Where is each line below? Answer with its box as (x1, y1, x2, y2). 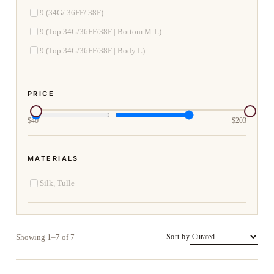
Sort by (166, 232, 190, 242)
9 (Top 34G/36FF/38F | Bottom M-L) (40, 26, 161, 36)
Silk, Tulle (40, 178, 75, 188)
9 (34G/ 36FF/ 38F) (40, 7, 103, 17)
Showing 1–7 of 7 (16, 232, 75, 242)
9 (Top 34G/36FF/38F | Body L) (40, 45, 145, 55)
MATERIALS (28, 154, 79, 163)
